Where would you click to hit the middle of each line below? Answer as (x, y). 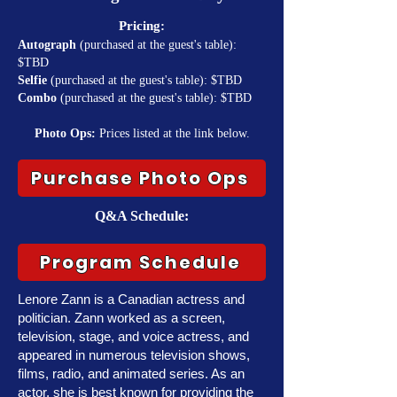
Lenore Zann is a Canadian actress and (131, 299)
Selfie (32, 80)
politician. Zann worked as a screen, (121, 318)
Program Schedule (140, 262)
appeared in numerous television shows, (134, 355)
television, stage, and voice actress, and (133, 336)
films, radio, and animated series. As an (131, 374)
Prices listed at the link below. (172, 133)
